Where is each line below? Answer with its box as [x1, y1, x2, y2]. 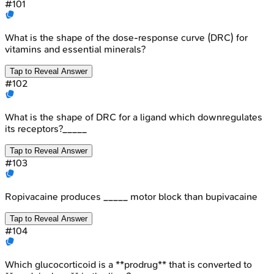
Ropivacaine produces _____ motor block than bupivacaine [5, 190, 257, 202]
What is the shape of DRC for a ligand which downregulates [5, 111, 262, 123]
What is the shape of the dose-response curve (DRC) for [5, 31, 248, 43]
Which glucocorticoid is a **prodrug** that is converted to [5, 258, 252, 270]
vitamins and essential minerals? [5, 43, 146, 55]
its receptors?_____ [5, 122, 87, 135]
